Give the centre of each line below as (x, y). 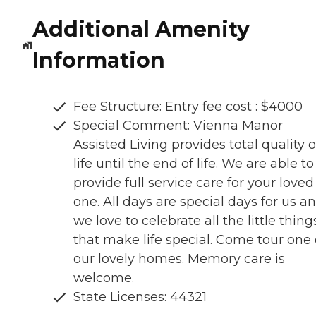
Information (98, 60)
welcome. (104, 278)
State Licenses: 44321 (140, 297)
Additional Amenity (141, 29)
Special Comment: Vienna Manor (178, 125)
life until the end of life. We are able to (194, 163)
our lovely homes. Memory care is (179, 259)
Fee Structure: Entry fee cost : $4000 (188, 106)
